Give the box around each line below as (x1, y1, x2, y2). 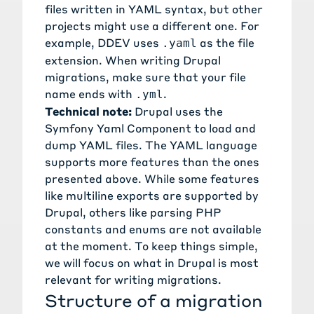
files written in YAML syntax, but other (45, 1, 263, 17)
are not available (166, 221, 261, 237)
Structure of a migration (45, 289, 263, 312)
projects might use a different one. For (45, 18, 259, 34)
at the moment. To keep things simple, (45, 238, 258, 254)
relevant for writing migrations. (45, 272, 221, 287)
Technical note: (45, 104, 132, 119)
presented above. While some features (45, 171, 259, 186)
